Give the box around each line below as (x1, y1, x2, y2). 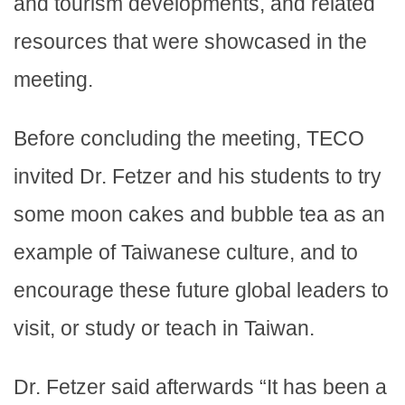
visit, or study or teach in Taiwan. (14, 316, 315, 341)
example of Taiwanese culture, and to (14, 240, 358, 265)
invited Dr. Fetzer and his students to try (14, 165, 381, 189)
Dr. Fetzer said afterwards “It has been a (14, 375, 387, 400)
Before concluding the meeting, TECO (14, 127, 364, 151)
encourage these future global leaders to (14, 278, 389, 303)
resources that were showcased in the (14, 30, 367, 54)
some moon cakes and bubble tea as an (14, 202, 385, 227)
